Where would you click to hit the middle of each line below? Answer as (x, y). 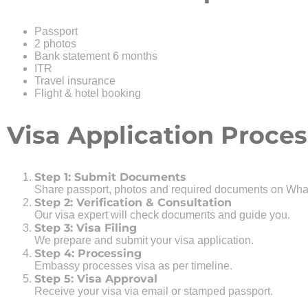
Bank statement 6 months (96, 56)
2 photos (55, 44)
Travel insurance (75, 81)
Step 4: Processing (88, 254)
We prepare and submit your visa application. (144, 241)
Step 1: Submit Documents (110, 177)
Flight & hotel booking (88, 93)
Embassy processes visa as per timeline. (133, 266)
